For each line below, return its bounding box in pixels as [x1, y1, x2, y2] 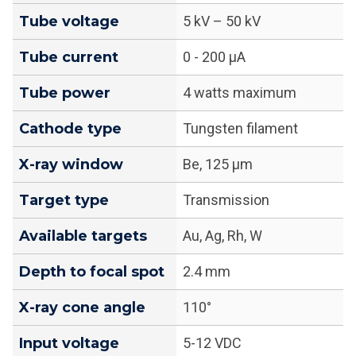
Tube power [19, 84, 110, 103]
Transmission [183, 192, 269, 209]
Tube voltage [19, 13, 119, 31]
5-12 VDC [183, 335, 242, 352]
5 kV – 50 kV [183, 13, 261, 30]
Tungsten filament [183, 120, 298, 137]
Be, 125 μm [183, 156, 253, 173]
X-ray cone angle [19, 299, 145, 317]
